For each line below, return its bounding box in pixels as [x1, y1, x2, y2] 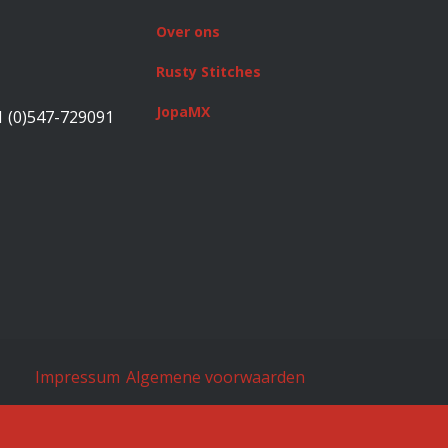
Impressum [35, 366, 120, 389]
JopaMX [156, 102, 210, 122]
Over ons [156, 22, 220, 42]
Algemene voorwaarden [122, 366, 305, 389]
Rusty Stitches [156, 62, 265, 82]
